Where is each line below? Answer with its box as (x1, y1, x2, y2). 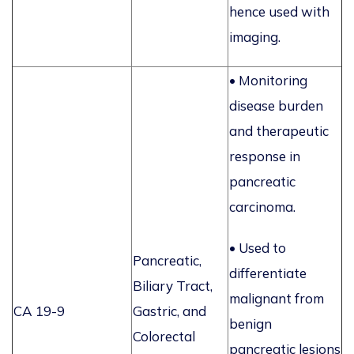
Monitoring (239, 72, 307, 89)
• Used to (229, 239, 286, 257)
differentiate (229, 265, 307, 282)
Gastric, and (133, 303, 206, 320)
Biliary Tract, (133, 277, 213, 295)
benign (229, 315, 272, 333)
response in (229, 148, 300, 165)
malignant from (229, 290, 324, 307)
